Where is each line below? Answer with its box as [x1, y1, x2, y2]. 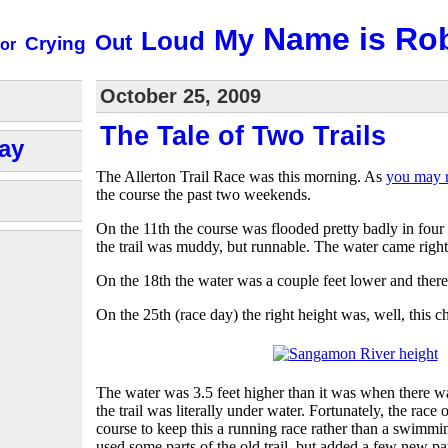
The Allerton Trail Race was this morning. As [96, 167, 386, 185]
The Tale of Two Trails [100, 120, 386, 151]
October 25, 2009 [100, 84, 261, 107]
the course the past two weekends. [96, 185, 311, 203]
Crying [25, 33, 86, 55]
